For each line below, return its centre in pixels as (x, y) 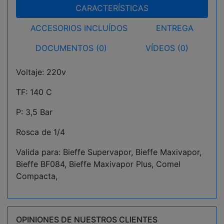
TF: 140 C (34, 92)
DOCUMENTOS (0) (71, 48)
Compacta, (37, 176)
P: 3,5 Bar (34, 112)
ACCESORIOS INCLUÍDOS (79, 28)
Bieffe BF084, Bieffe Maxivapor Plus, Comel (98, 164)
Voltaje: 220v (41, 72)
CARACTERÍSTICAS (112, 8)
